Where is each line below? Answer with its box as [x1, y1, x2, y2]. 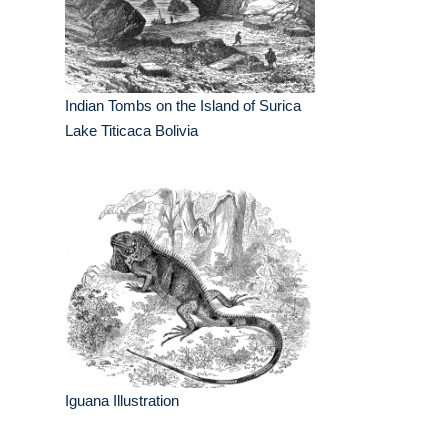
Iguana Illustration [65, 392, 179, 410]
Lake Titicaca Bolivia [65, 122, 198, 140]
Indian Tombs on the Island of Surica [65, 97, 301, 115]
